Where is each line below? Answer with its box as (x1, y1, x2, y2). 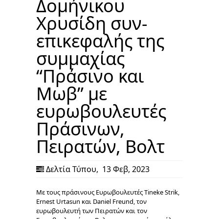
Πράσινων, (36, 116, 125, 141)
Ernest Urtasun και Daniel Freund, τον (36, 197, 147, 206)
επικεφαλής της (36, 28, 164, 53)
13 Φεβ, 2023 (100, 163, 150, 175)
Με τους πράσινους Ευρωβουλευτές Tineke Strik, (36, 187, 179, 197)
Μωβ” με (36, 81, 107, 106)
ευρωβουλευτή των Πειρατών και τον (36, 206, 147, 215)
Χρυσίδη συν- (36, 11, 148, 35)
